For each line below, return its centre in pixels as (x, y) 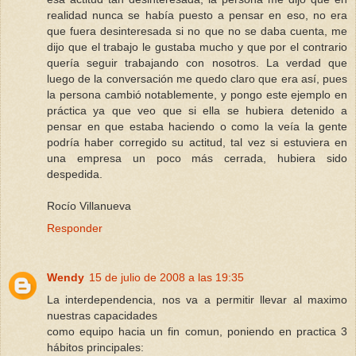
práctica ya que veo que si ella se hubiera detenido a (197, 110)
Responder (75, 228)
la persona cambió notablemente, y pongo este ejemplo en (197, 94)
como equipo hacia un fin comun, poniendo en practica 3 (197, 331)
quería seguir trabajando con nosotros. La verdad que (197, 62)
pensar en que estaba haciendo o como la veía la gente (197, 126)
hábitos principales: (95, 347)
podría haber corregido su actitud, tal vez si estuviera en (197, 142)
